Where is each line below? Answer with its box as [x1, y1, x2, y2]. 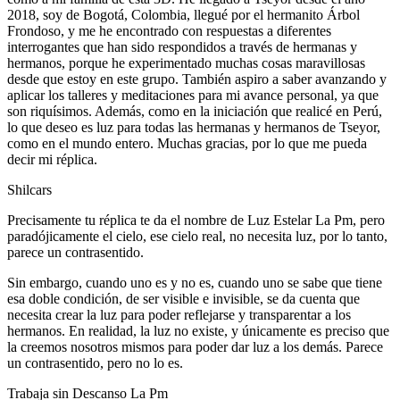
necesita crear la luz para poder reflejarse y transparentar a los [7, 306, 351, 322]
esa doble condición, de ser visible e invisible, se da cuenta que [7, 290, 360, 306]
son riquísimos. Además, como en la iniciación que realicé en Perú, [7, 103, 382, 119]
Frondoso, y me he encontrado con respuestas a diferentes [7, 22, 331, 38]
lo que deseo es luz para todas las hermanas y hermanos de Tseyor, [7, 119, 380, 135]
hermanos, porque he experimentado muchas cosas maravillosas [7, 54, 365, 71]
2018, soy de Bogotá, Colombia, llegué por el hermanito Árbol [7, 6, 360, 22]
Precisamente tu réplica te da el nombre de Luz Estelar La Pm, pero [7, 212, 385, 228]
